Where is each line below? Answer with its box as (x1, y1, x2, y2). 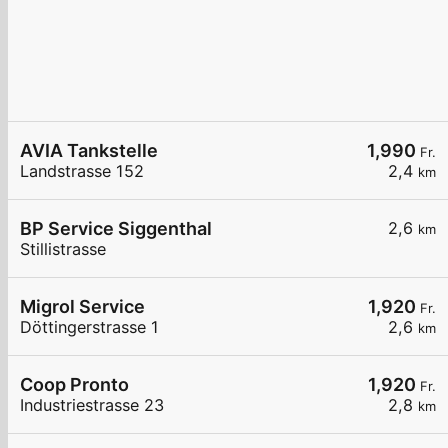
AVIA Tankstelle (20, 140, 158, 162)
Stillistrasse (20, 239, 106, 260)
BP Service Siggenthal (20, 218, 212, 240)
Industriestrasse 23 (20, 395, 164, 416)
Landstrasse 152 (20, 161, 144, 182)
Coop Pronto (20, 374, 129, 396)
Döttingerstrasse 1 (20, 317, 159, 338)
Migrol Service (20, 296, 145, 318)
